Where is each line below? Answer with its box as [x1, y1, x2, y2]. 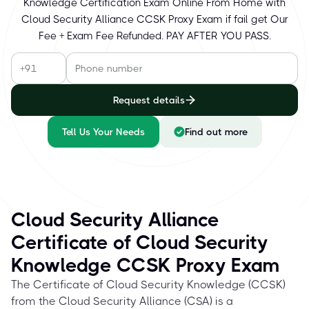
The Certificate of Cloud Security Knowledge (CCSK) [11, 278, 286, 291]
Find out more [184, 126, 248, 137]
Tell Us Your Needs [61, 126, 145, 137]
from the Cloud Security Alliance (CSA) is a [11, 295, 233, 308]
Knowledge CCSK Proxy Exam [11, 254, 280, 277]
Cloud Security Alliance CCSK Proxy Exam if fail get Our [21, 13, 288, 26]
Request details [113, 94, 185, 106]
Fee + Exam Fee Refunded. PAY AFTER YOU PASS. [38, 30, 271, 42]
